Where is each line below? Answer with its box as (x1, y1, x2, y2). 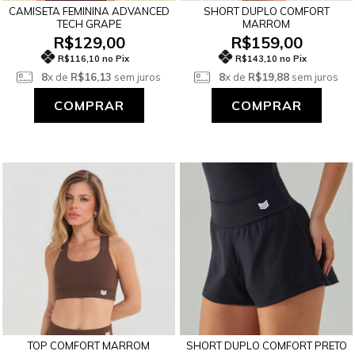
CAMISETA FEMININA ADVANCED (8, 5, 170, 17)
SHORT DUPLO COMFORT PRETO (185, 339, 347, 352)
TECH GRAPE (56, 17, 121, 30)
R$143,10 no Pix (235, 53, 307, 64)
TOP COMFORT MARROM (28, 338, 150, 352)
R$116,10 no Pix (58, 53, 129, 64)
